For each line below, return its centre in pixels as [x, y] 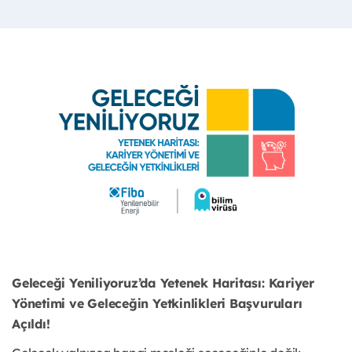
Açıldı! [31, 324]
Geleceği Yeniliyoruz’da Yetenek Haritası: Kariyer [163, 283]
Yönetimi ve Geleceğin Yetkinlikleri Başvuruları [157, 304]
